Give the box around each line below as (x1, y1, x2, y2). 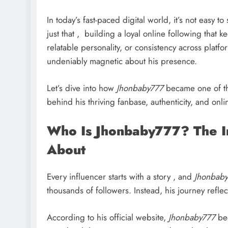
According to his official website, (47, 211, 168, 223)
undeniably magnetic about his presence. (47, 55, 197, 68)
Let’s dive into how (47, 81, 117, 94)
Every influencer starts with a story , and (47, 170, 194, 183)
